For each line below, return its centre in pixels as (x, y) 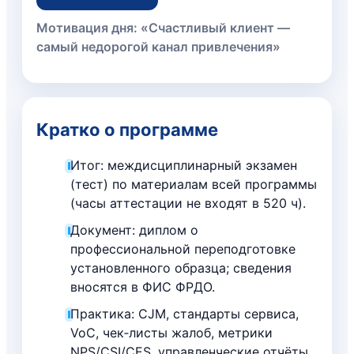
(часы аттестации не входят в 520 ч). (188, 203)
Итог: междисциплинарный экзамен (184, 165)
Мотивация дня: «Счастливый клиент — (163, 27)
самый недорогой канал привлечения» (158, 46)
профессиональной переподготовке (183, 249)
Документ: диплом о (135, 230)
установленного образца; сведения (181, 267)
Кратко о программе (127, 129)
